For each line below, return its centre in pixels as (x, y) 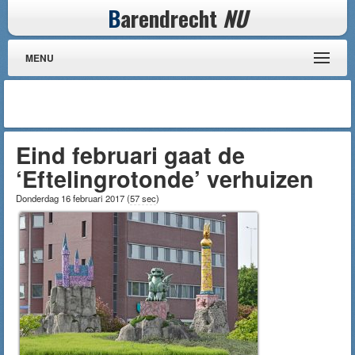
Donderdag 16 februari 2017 (71, 198)
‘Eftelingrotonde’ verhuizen (165, 179)
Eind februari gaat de (130, 155)
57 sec (143, 198)
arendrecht (172, 18)
